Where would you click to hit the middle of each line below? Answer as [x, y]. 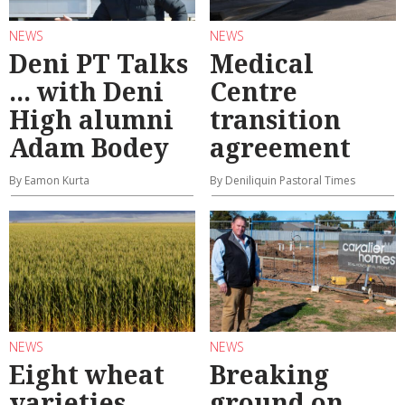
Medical [262, 64]
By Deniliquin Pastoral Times [283, 181]
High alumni [91, 120]
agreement [280, 148]
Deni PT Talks [99, 64]
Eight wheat [87, 375]
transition [275, 120]
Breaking [269, 375]
